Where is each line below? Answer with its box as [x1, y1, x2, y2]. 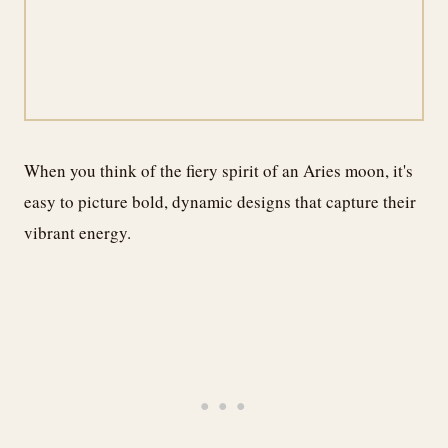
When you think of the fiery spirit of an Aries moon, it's [24, 158, 413, 182]
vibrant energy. [24, 220, 131, 244]
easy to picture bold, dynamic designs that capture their [24, 189, 416, 213]
